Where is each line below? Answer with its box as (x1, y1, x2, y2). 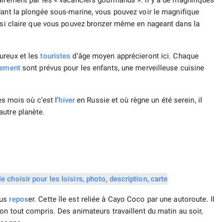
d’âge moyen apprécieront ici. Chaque (70, 52, 199, 61)
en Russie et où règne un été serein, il (74, 96, 202, 105)
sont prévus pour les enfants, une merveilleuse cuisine (20, 63, 205, 73)
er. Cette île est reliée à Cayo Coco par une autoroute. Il (28, 195, 215, 204)
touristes (40, 52, 71, 61)
